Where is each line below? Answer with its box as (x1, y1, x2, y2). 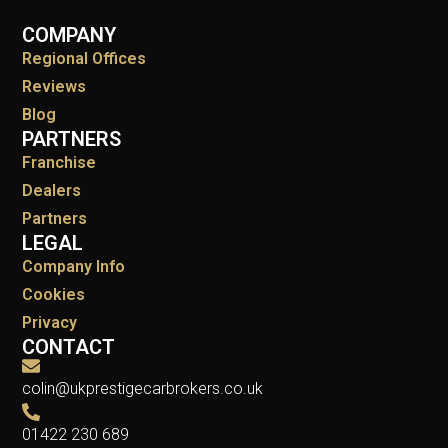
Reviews (22, 77, 87, 97)
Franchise (22, 153, 97, 173)
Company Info (22, 257, 126, 277)
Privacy (22, 313, 78, 333)
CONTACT (22, 335, 116, 360)
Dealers (22, 181, 82, 201)
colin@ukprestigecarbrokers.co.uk (22, 379, 264, 399)
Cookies (22, 285, 86, 305)
